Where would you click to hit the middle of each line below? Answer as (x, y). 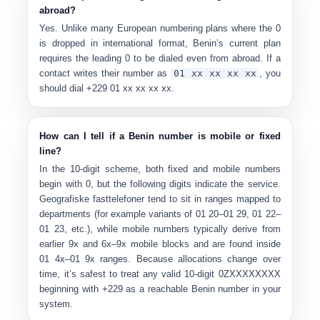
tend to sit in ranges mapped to (214, 199)
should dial (62, 88)
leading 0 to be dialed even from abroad (176, 58)
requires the (64, 58)
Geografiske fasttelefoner (92, 199)
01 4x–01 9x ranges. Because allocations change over (160, 259)
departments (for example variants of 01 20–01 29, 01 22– (160, 214)
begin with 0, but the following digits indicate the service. (160, 184)
